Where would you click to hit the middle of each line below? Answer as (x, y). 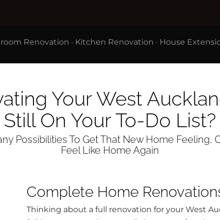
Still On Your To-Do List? (110, 120)
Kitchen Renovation (114, 42)
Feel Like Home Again (110, 151)
